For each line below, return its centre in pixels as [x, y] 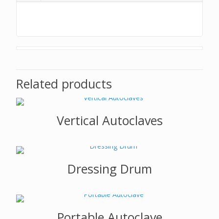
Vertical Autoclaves [109, 120]
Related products [64, 84]
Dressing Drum [109, 169]
